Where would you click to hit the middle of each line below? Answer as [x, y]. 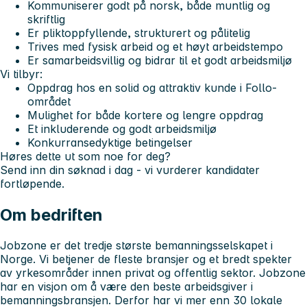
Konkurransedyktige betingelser [110, 142]
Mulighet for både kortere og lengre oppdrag [145, 115]
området [49, 101]
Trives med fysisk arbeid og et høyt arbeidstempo [155, 46]
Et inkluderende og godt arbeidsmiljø [122, 128]
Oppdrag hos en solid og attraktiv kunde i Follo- [152, 87]
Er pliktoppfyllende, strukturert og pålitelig [139, 33]
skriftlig [46, 19]
